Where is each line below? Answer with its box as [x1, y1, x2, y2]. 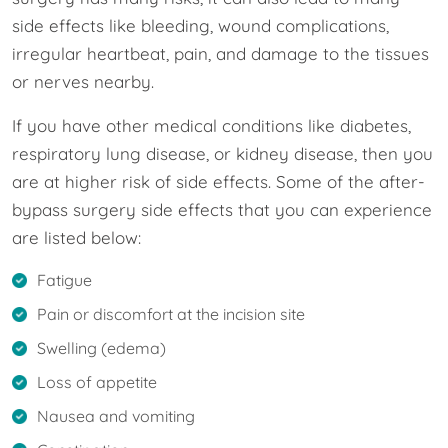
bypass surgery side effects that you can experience [12, 198, 432, 220]
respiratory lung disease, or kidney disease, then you [12, 142, 433, 164]
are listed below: [12, 226, 141, 248]
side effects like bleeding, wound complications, [12, 14, 389, 36]
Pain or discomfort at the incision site [37, 303, 305, 324]
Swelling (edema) [37, 337, 166, 358]
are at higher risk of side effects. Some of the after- [12, 170, 425, 192]
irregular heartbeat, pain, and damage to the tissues [12, 42, 429, 64]
